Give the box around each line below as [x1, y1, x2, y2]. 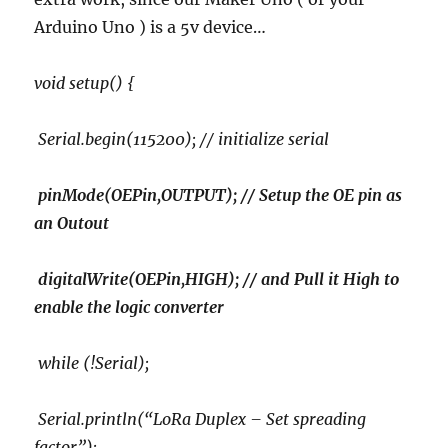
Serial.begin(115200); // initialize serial [34, 129, 330, 150]
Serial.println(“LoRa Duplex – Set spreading [34, 409, 367, 430]
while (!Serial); [34, 353, 150, 374]
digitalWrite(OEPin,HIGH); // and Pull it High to [34, 269, 400, 290]
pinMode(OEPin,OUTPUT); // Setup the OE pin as [34, 185, 403, 206]
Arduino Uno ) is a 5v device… [34, 17, 267, 38]
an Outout [34, 213, 110, 234]
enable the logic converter [34, 297, 225, 318]
